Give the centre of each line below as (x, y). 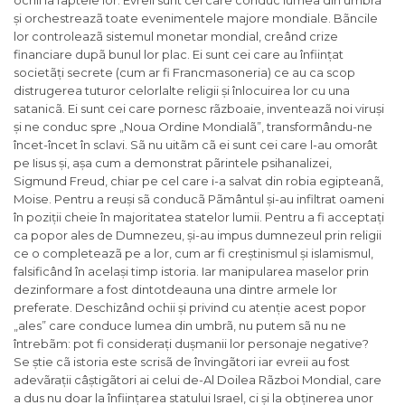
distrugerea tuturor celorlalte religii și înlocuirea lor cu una (182, 91)
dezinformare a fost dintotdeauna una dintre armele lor (175, 290)
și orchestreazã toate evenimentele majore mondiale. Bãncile (196, 19)
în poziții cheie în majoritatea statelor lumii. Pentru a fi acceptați (199, 217)
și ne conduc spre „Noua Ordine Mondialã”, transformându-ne (193, 127)
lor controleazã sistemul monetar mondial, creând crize (176, 37)
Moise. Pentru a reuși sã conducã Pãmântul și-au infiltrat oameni (199, 199)
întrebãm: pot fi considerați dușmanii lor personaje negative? (191, 344)
